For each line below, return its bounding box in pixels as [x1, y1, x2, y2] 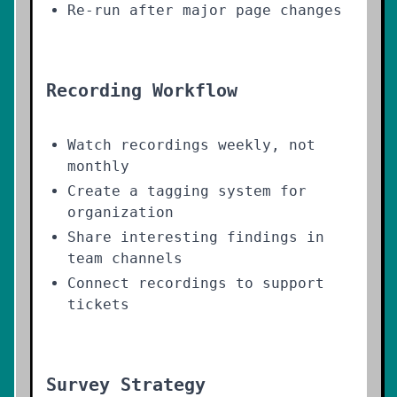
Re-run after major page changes [67, 2, 342, 19]
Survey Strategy [46, 374, 206, 395]
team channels [67, 250, 183, 267]
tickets [67, 296, 129, 313]
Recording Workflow [46, 80, 237, 101]
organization [67, 204, 174, 221]
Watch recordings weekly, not [67, 136, 315, 153]
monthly [67, 158, 129, 175]
